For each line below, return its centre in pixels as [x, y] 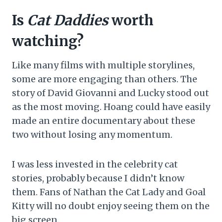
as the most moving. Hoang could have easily [111, 107]
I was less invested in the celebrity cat [95, 165]
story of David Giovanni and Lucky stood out [111, 93]
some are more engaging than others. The [105, 79]
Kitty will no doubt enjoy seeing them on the [111, 206]
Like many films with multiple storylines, [103, 65]
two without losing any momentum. [92, 135]
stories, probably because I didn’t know [98, 178]
